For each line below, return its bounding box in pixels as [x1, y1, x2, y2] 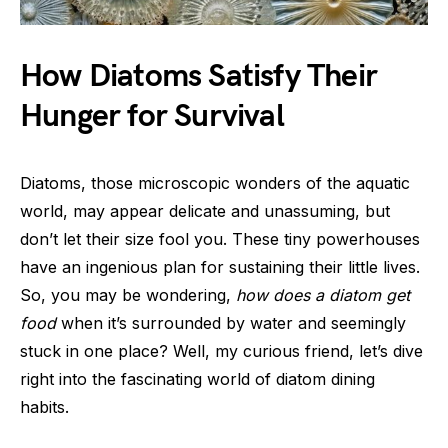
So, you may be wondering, [20, 284, 236, 305]
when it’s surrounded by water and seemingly [56, 312, 406, 333]
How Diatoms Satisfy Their [20, 56, 378, 96]
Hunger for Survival [20, 96, 284, 136]
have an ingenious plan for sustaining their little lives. [20, 256, 420, 277]
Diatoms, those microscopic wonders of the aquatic [20, 172, 410, 193]
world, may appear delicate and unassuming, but [20, 200, 390, 221]
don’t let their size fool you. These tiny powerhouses [20, 228, 420, 249]
